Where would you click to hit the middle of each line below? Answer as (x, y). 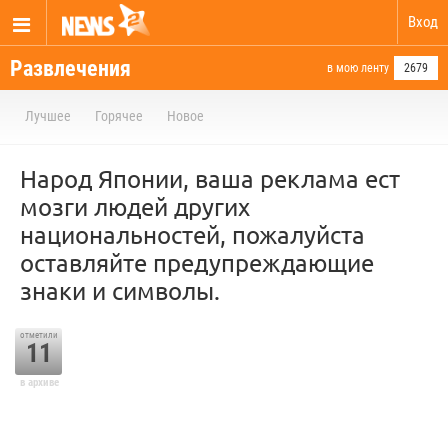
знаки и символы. (120, 290)
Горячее (119, 116)
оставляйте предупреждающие (197, 262)
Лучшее (48, 116)
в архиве (39, 382)
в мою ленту (358, 68)
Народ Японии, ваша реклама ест (210, 178)
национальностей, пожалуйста (192, 234)
